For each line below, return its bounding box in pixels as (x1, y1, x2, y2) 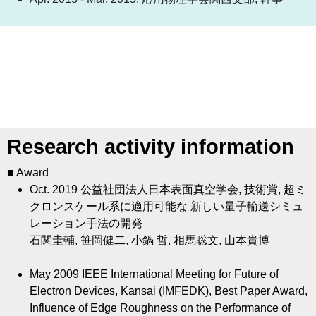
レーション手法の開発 (30, 217, 142, 230)
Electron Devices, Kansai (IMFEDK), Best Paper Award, (30, 285, 308, 298)
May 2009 (30, 268, 82, 281)
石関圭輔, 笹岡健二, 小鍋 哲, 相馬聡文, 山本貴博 (30, 234, 269, 247)
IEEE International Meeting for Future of (82, 268, 279, 281)
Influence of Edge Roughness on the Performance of (30, 302, 291, 315)
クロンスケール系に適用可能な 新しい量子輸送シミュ (30, 200, 303, 213)
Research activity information (7, 135, 294, 159)
